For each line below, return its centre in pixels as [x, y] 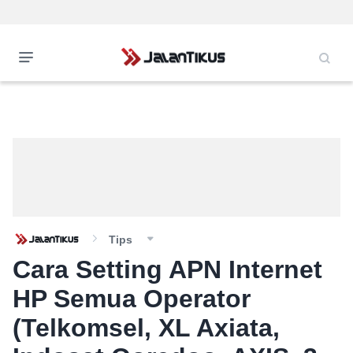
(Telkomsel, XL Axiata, [146, 328]
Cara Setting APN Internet [167, 269]
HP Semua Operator [132, 299]
